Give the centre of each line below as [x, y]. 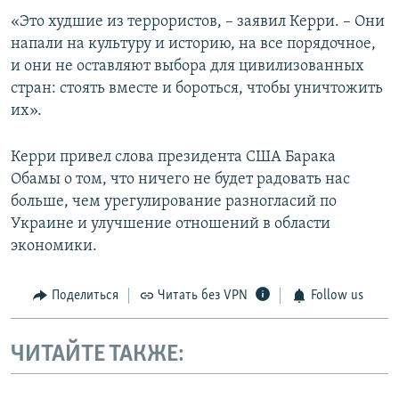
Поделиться [85, 296]
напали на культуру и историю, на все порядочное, [193, 45]
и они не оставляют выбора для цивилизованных [187, 67]
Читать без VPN [203, 296]
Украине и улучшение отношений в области [171, 224]
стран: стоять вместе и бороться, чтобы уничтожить [197, 89]
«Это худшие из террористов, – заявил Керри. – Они [198, 22]
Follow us [337, 296]
